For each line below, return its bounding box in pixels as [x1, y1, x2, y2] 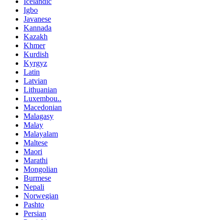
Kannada [24, 23, 52, 32]
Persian [24, 209, 46, 218]
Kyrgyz [24, 58, 47, 67]
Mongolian [24, 165, 57, 173]
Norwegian [24, 191, 58, 200]
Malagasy [24, 111, 54, 120]
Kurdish [24, 50, 49, 58]
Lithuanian [24, 85, 57, 94]
